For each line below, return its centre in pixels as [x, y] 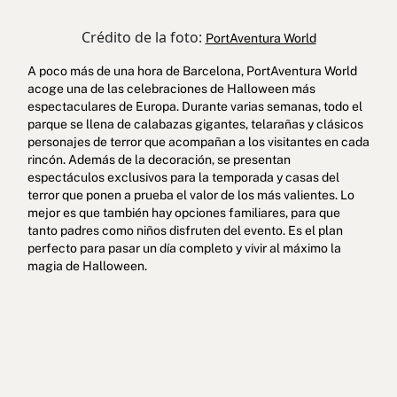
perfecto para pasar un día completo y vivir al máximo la [184, 248]
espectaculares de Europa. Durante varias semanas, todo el [195, 106]
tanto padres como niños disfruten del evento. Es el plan [185, 230]
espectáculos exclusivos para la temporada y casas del [183, 177]
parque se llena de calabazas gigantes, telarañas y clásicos [195, 124]
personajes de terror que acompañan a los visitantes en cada [198, 141]
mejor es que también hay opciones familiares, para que [183, 212]
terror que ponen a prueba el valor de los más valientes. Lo [191, 195]
